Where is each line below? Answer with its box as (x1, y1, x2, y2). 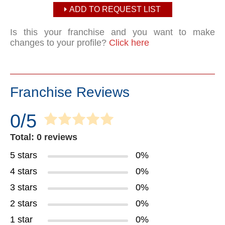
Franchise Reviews (10, 84, 130, 100)
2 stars (10, 198, 37, 208)
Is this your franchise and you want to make (10, 27, 215, 37)
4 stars (10, 166, 37, 176)
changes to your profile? (10, 38, 109, 48)
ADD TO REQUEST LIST (69, 5, 161, 14)
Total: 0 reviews (10, 132, 77, 142)
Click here (109, 38, 149, 48)
